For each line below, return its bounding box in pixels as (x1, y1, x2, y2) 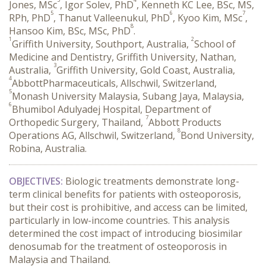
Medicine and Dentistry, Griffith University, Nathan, (9, 50, 236, 64)
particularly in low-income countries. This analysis (9, 214, 230, 227)
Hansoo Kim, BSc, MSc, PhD (9, 24, 131, 37)
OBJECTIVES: (9, 175, 63, 188)
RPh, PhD (9, 11, 50, 24)
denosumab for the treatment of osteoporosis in (9, 240, 227, 253)
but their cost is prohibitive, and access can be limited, (9, 201, 248, 214)
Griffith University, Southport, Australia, (12, 37, 191, 50)
